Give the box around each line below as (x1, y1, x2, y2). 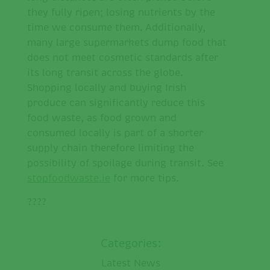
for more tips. (110, 172, 179, 185)
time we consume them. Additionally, (27, 22, 206, 34)
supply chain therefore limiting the (27, 142, 194, 155)
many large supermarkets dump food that (27, 37, 227, 49)
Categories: (100, 237, 161, 251)
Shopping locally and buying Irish (27, 82, 186, 95)
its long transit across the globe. (27, 67, 183, 80)
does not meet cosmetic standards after (27, 52, 218, 64)
